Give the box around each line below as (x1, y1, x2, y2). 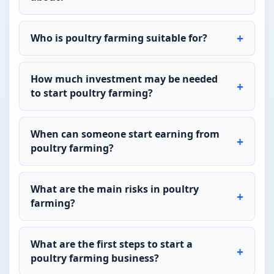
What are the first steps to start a (31, 237, 193, 251)
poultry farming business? (31, 251, 159, 265)
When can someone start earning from (31, 127, 220, 141)
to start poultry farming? (31, 86, 153, 100)
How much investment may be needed (31, 72, 218, 86)
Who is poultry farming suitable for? (31, 31, 207, 45)
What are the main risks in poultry (31, 182, 199, 196)
